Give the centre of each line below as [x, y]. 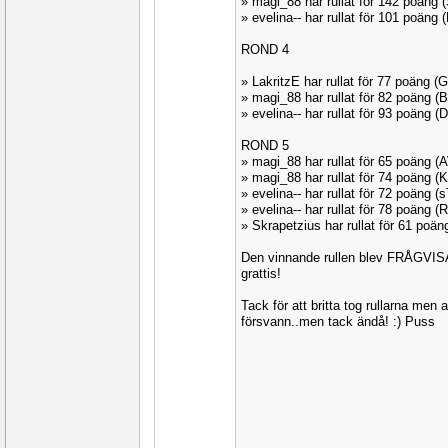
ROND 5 [265, 145]
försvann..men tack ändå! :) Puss [338, 321]
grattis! [261, 273]
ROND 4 [265, 49]
